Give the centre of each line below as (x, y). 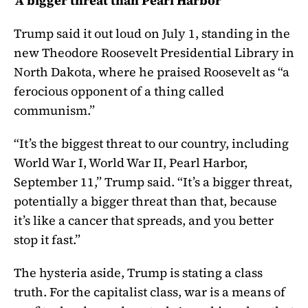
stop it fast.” (47, 239)
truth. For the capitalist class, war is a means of (150, 291)
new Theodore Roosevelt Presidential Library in (154, 53)
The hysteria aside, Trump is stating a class (138, 272)
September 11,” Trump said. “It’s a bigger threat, (153, 181)
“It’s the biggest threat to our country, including (151, 143)
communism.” (54, 111)
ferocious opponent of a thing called (119, 91)
